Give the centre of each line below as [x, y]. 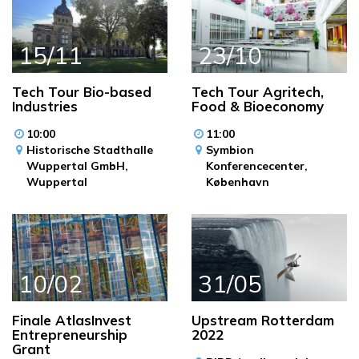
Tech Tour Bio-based [82, 91]
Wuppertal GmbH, [77, 165]
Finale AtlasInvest [72, 321]
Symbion [230, 149]
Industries [45, 106]
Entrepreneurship [70, 335]
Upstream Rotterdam [263, 321]
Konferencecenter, [257, 165]
